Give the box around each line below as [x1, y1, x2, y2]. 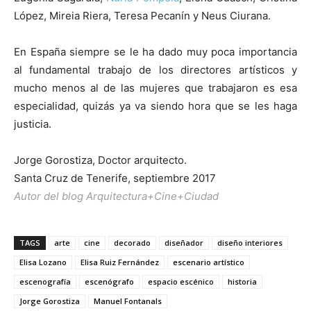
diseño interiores [217, 237, 283, 248]
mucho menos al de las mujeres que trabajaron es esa [14, 81, 297, 94]
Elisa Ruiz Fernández [81, 256, 159, 267]
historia [228, 276, 257, 287]
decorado [114, 237, 151, 248]
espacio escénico [148, 276, 214, 287]
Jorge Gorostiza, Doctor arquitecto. [14, 153, 187, 167]
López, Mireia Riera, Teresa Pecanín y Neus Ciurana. [14, 8, 271, 22]
